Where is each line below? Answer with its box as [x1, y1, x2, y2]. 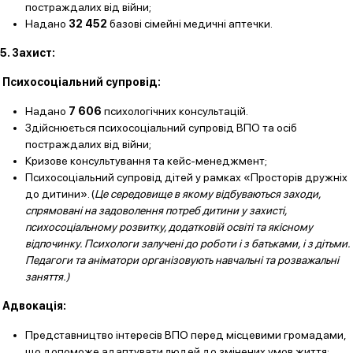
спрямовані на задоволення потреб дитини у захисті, [25, 204, 287, 217]
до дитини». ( [25, 188, 95, 200]
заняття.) [25, 270, 70, 283]
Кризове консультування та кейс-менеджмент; [25, 154, 267, 167]
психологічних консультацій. [102, 105, 248, 117]
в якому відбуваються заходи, [172, 188, 321, 200]
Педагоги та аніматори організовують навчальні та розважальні [25, 254, 339, 266]
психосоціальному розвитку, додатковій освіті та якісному [25, 221, 313, 233]
